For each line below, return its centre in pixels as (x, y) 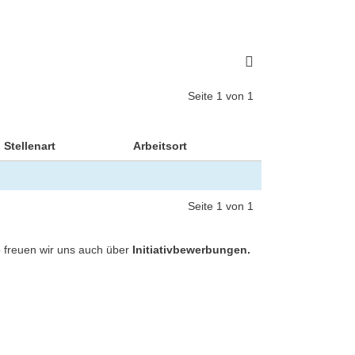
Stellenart (30, 146)
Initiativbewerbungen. (191, 250)
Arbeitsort (160, 146)
